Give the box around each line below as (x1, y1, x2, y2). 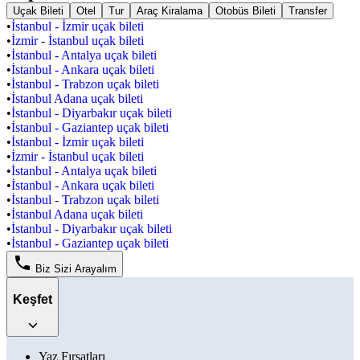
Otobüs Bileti (215, 5, 276, 18)
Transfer (288, 5, 327, 18)
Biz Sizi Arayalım (35, 263, 117, 276)
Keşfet (13, 292, 52, 306)
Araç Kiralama (137, 5, 202, 18)
